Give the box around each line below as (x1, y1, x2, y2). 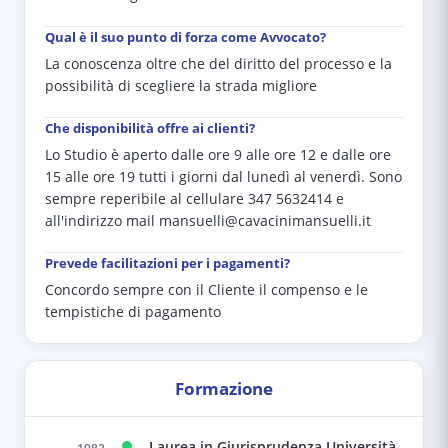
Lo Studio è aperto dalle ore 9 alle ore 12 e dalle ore (45, 146, 391, 164)
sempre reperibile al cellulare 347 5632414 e (45, 190, 344, 208)
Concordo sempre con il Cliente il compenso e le (45, 281, 368, 299)
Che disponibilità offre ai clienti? (45, 119, 255, 137)
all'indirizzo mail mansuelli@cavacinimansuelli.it (45, 212, 371, 230)
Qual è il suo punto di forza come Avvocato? (45, 28, 326, 46)
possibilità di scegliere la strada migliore (45, 77, 317, 95)
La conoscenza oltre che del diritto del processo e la (45, 55, 392, 73)
